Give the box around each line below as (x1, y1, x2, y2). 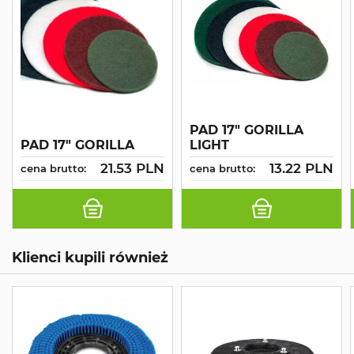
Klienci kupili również (12, 248, 168, 265)
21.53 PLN (100, 160, 164, 177)
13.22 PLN (269, 160, 333, 177)
